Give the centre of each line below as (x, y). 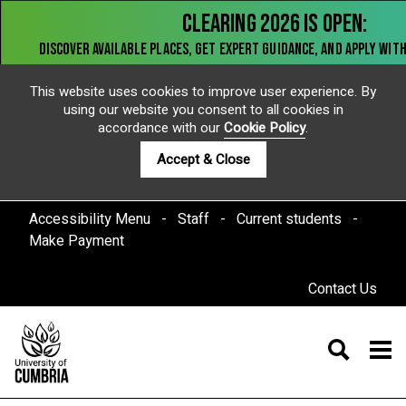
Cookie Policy (265, 128)
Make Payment (77, 241)
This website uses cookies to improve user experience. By (203, 92)
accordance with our (161, 128)
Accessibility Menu (90, 219)
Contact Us (343, 289)
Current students (289, 219)
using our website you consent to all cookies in (203, 110)
